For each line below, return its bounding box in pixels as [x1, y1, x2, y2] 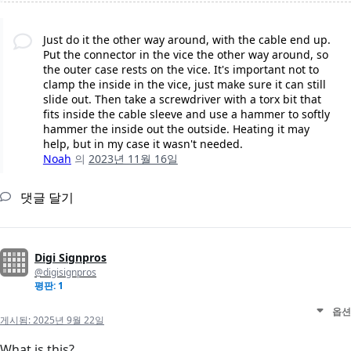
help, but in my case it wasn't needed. [42, 136, 243, 152]
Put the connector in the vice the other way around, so [42, 47, 328, 63]
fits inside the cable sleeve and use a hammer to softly [42, 107, 330, 122]
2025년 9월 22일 [33, 313, 104, 327]
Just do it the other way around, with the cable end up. [42, 32, 331, 48]
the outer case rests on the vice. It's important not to [42, 62, 319, 78]
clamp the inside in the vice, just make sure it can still [42, 77, 326, 92]
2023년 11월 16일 [88, 151, 178, 167]
